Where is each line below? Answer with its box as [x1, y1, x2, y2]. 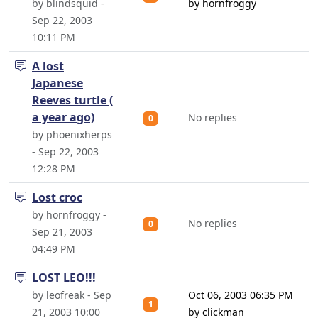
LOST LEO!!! [32, 270, 96, 285]
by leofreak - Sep [32, 288, 111, 302]
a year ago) [32, 109, 94, 125]
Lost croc [32, 190, 82, 205]
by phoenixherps [32, 128, 112, 141]
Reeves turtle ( [32, 92, 113, 108]
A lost [32, 58, 64, 74]
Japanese [32, 75, 83, 91]
